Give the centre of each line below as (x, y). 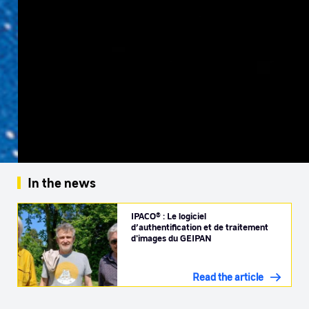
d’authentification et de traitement (200, 227)
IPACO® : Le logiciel (169, 216)
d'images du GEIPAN (171, 238)
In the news (62, 183)
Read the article (228, 277)
